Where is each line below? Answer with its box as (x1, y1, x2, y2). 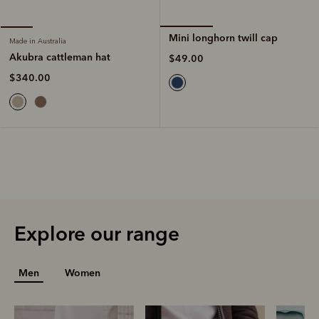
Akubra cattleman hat (9, 51, 110, 64)
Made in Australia (9, 37, 66, 46)
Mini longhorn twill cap (169, 31, 278, 45)
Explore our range (14, 221, 179, 246)
